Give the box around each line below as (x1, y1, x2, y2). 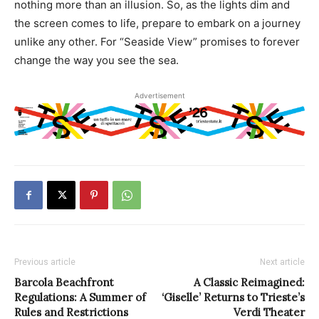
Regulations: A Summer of (14, 291, 146, 305)
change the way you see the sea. (14, 53, 179, 67)
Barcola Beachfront (14, 276, 114, 290)
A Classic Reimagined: (194, 276, 305, 290)
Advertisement (134, 90, 185, 100)
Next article (260, 257, 305, 268)
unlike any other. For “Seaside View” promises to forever (14, 34, 300, 48)
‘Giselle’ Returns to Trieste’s (162, 291, 305, 305)
